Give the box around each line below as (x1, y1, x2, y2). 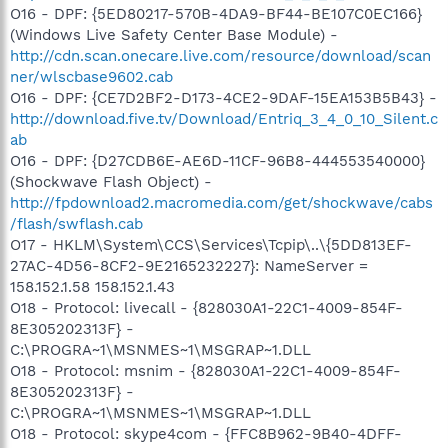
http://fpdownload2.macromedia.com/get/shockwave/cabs (10, 193, 433, 212)
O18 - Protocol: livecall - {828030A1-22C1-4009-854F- (10, 298, 403, 317)
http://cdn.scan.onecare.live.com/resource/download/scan (10, 46, 431, 65)
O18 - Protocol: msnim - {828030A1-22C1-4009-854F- (10, 361, 401, 380)
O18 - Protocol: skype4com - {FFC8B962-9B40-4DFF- (10, 424, 402, 443)
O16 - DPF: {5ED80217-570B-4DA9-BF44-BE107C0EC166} (10, 4, 422, 23)
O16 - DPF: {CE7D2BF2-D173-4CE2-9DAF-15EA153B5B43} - (10, 88, 437, 107)
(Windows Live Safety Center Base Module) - (10, 25, 338, 44)
